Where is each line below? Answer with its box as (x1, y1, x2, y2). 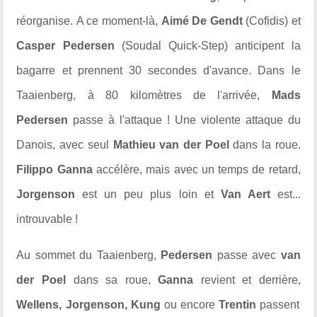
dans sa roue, (73, 273, 151, 286)
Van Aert (213, 188, 270, 200)
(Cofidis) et (246, 14, 301, 27)
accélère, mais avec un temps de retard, (92, 163, 301, 175)
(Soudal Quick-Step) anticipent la (121, 39, 301, 52)
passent (256, 298, 300, 311)
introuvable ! (16, 212, 79, 225)
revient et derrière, (193, 273, 301, 286)
